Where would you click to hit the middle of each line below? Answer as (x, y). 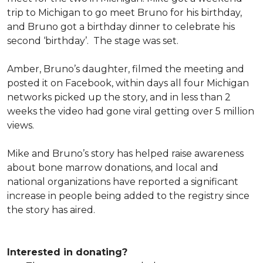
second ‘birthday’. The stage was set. (95, 41)
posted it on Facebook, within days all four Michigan (128, 83)
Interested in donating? (67, 252)
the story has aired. (55, 210)
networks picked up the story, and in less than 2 (119, 97)
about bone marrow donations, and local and (113, 168)
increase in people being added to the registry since (128, 196)
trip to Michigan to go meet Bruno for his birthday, (124, 13)
